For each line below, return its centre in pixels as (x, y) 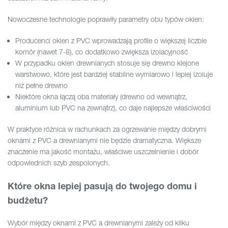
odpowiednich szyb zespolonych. (59, 163)
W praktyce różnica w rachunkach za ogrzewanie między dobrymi (107, 129)
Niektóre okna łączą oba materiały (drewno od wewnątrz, (101, 97)
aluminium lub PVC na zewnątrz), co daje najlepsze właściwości (113, 108)
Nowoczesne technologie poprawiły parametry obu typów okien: (106, 19)
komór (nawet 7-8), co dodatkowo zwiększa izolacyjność (102, 52)
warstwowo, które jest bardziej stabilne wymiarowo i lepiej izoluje (114, 74)
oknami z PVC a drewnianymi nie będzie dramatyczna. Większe (104, 140)
